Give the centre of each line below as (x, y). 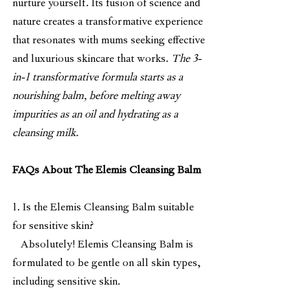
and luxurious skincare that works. (92, 59)
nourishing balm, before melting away (98, 97)
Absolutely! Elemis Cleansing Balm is (16, 245)
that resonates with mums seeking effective (110, 41)
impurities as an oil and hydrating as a (97, 115)
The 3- (186, 59)
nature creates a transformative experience (109, 22)
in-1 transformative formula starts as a (99, 78)
